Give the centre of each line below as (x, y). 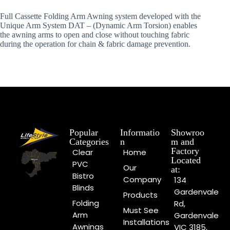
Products (140, 195)
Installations (146, 222)
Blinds (83, 188)
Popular (84, 133)
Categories (89, 142)
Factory (185, 151)
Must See (141, 210)
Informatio (140, 133)
